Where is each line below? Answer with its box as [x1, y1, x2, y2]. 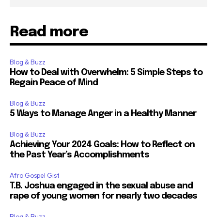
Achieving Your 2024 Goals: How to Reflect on [10, 140, 195, 149]
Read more [10, 24, 88, 40]
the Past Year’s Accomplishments [10, 150, 149, 159]
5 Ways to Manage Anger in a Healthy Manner [10, 109, 198, 118]
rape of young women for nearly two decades [10, 191, 197, 201]
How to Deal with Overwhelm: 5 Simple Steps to [10, 68, 202, 77]
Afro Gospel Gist [10, 171, 60, 180]
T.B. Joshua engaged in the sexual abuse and [10, 181, 193, 190]
